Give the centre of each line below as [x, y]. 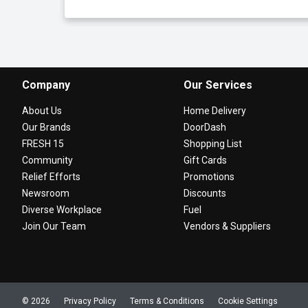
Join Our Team [54, 226]
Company [46, 85]
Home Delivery [214, 110]
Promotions [209, 176]
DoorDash [205, 127]
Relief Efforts [51, 176]
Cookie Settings [248, 301]
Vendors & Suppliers [227, 226]
